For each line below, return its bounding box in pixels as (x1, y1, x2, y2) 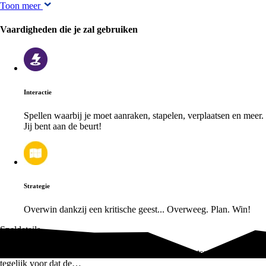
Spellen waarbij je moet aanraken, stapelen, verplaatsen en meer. (24, 110, 264, 121)
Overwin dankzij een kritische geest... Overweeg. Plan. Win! (24, 204, 251, 214)
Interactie (24, 88, 52, 96)
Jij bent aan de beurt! (24, 121, 102, 131)
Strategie (24, 182, 50, 189)
